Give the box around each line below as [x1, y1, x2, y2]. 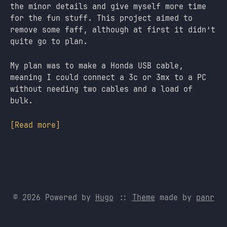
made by [155, 192, 196, 203]
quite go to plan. [10, 36, 88, 47]
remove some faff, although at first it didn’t [10, 24, 215, 35]
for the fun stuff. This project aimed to [10, 13, 193, 24]
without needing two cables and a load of [10, 84, 193, 95]
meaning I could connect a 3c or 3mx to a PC [10, 72, 206, 83]
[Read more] [10, 120, 60, 131]
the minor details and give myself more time [10, 1, 206, 12]
